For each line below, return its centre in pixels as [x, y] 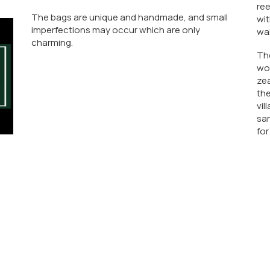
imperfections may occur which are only [116, 30]
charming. [52, 43]
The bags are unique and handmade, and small [130, 17]
